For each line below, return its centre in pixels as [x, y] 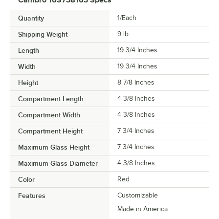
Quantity [31, 18]
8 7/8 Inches [136, 82]
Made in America [142, 209]
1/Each [127, 18]
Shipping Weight [43, 34]
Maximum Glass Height [54, 147]
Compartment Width [49, 115]
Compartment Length [51, 99]
